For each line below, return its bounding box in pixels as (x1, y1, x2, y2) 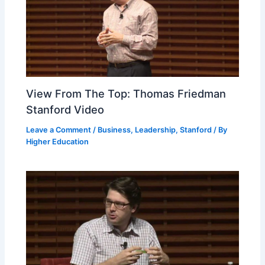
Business (98, 125, 131, 134)
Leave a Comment (26, 125, 92, 134)
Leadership (135, 125, 176, 134)
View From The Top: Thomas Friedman (26, 86, 227, 100)
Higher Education (26, 137, 89, 146)
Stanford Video (26, 102, 105, 116)
